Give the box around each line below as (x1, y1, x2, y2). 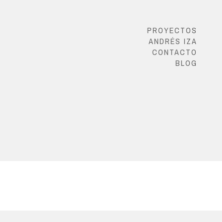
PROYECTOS (147, 25, 197, 36)
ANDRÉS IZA (149, 36, 197, 47)
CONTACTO (152, 47, 197, 57)
